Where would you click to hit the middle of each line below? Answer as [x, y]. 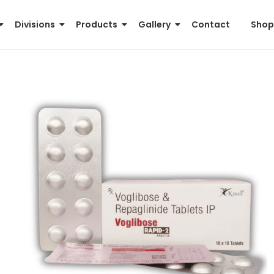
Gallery [154, 24]
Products [96, 24]
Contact [210, 24]
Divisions [35, 24]
